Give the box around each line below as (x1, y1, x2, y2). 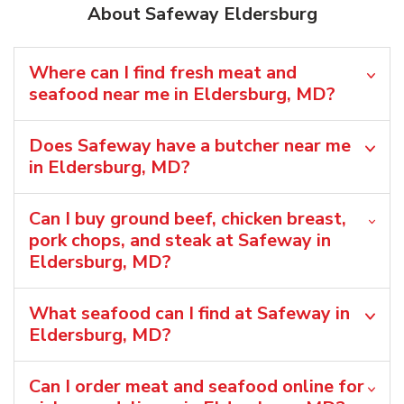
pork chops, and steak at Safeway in (29, 228, 331, 253)
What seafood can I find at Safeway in (29, 301, 350, 326)
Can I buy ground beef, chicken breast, (29, 207, 346, 232)
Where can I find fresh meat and (29, 60, 297, 86)
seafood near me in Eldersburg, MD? (29, 82, 335, 107)
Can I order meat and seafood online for (29, 374, 364, 399)
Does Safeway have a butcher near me (29, 133, 351, 159)
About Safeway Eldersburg (87, 2, 317, 27)
